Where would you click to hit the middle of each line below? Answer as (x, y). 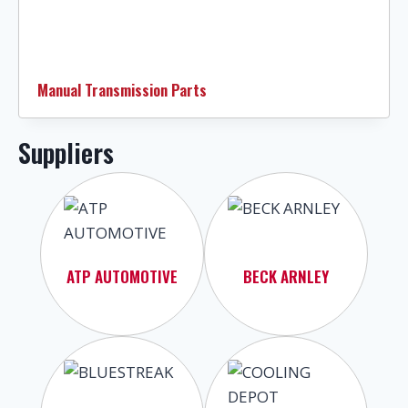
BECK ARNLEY (286, 276)
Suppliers (66, 152)
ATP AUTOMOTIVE (122, 276)
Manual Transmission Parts (122, 89)
